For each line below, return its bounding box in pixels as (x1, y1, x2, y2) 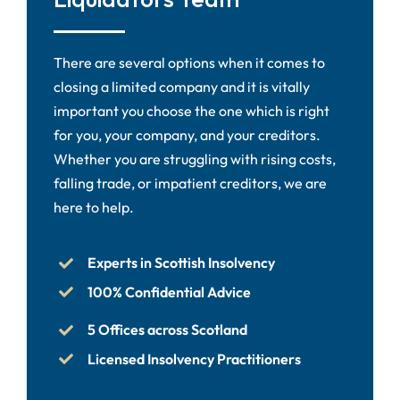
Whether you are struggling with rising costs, (53, 149, 336, 168)
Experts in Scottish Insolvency (87, 253, 276, 271)
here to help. (53, 197, 134, 216)
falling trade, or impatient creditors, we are (53, 173, 327, 192)
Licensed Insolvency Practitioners (87, 349, 302, 368)
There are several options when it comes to (53, 53, 325, 71)
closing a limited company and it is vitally (53, 77, 310, 96)
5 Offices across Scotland (87, 321, 248, 339)
